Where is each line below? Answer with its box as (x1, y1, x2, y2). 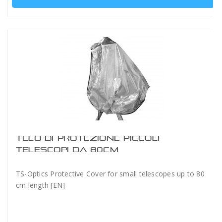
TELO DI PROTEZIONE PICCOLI (16, 134, 160, 142)
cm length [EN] (16, 180, 65, 190)
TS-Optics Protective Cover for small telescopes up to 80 (16, 169, 205, 178)
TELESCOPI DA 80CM (16, 145, 118, 154)
